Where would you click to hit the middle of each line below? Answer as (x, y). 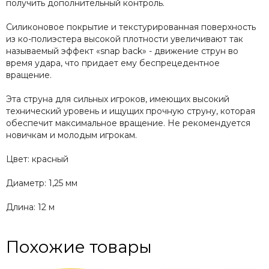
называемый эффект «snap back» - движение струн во (122, 51)
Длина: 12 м (30, 207)
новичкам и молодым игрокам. (71, 135)
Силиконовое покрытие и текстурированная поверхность (131, 27)
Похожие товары (79, 246)
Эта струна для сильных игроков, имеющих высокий (118, 99)
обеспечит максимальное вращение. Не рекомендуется (128, 123)
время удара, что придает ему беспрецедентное (113, 63)
